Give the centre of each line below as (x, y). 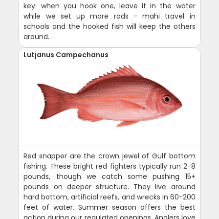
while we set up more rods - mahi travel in (109, 16)
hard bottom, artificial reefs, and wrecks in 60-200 (109, 197)
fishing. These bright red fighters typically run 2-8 (109, 166)
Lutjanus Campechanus (66, 55)
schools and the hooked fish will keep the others (109, 26)
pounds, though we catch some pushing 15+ (109, 176)
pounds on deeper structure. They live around (109, 186)
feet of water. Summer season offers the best (109, 207)
